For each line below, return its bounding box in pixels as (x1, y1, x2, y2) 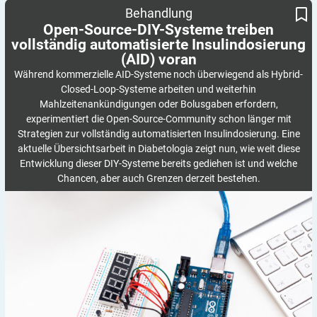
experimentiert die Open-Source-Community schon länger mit (25, 113, 292, 125)
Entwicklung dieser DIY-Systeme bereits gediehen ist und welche (20, 157, 297, 169)
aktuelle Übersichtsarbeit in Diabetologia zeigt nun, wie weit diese (17, 142, 300, 154)
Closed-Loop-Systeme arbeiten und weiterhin (61, 83, 256, 95)
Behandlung (125, 6, 192, 21)
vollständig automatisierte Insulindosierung (11, 35, 306, 53)
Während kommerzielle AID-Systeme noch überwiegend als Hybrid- (14, 68, 303, 80)
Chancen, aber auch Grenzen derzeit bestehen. (57, 172, 260, 184)
